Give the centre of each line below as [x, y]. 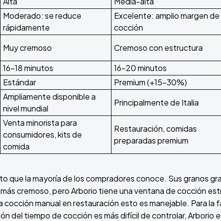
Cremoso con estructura [158, 48]
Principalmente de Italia [156, 103]
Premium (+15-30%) [150, 82]
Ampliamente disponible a [49, 97]
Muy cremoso [27, 48]
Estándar [19, 82]
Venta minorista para [40, 123]
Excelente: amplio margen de [167, 16]
